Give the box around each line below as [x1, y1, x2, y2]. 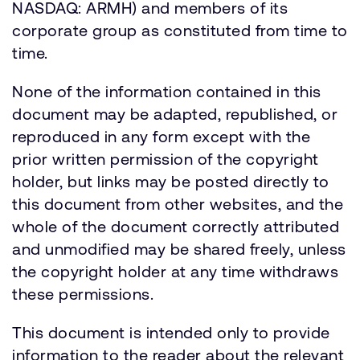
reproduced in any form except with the [12, 127, 310, 145]
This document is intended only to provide [12, 323, 330, 342]
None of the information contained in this [12, 82, 321, 100]
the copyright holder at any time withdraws [12, 262, 338, 280]
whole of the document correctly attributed [12, 217, 339, 235]
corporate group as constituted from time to [12, 21, 348, 39]
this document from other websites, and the [12, 194, 343, 213]
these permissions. [12, 284, 153, 303]
